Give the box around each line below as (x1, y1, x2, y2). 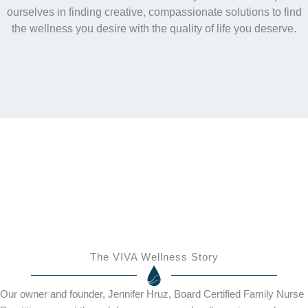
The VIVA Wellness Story (89, 252, 219, 263)
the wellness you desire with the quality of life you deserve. (12, 22, 296, 34)
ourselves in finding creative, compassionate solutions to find (6, 5, 302, 18)
